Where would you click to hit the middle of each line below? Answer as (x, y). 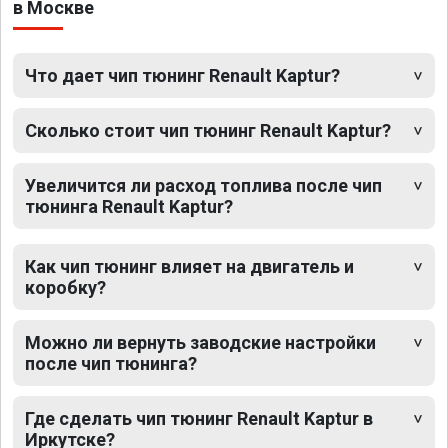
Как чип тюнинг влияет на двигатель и (189, 267)
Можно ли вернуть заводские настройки (200, 343)
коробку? (65, 288)
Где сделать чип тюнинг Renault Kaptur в (199, 419)
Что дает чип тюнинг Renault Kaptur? (182, 76)
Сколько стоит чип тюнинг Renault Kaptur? (208, 131)
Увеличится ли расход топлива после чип (203, 186)
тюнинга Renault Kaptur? (129, 207)
